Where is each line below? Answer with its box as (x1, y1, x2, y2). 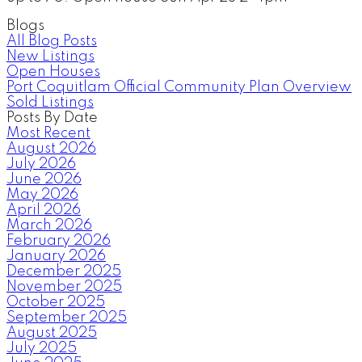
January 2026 (6, 248, 106, 263)
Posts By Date (6, 110, 98, 125)
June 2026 (6, 171, 82, 187)
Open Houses (6, 64, 100, 79)
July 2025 (6, 340, 77, 356)
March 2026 (6, 217, 92, 233)
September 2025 (6, 309, 127, 325)
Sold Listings (6, 95, 94, 110)
